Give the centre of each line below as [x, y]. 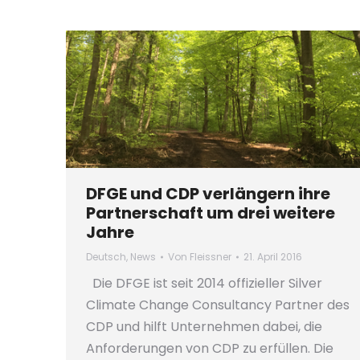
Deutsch [106, 257]
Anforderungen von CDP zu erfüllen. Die [210, 349]
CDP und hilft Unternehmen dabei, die [204, 327]
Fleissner [211, 257]
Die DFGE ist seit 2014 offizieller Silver [204, 284]
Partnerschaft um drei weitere [211, 213]
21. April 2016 [273, 257]
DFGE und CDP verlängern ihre [208, 194]
